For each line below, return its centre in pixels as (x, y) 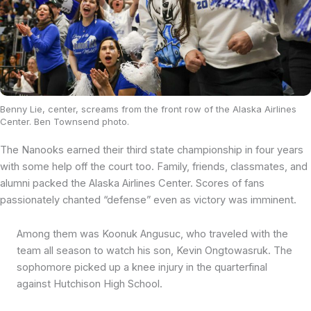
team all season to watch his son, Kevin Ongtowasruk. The (154, 251)
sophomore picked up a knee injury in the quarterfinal (142, 268)
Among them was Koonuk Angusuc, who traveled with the (152, 234)
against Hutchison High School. (90, 284)
